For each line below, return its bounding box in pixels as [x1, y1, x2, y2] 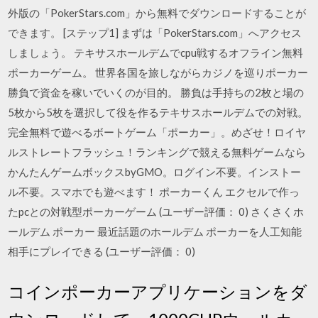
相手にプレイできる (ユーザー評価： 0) [8, 245, 196, 258]
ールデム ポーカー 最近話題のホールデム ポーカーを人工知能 [8, 225, 302, 238]
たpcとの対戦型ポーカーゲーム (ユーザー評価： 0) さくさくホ [8, 205, 305, 218]
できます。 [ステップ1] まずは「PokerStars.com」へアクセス [8, 26, 302, 39]
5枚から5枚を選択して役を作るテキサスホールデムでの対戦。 [8, 106, 309, 119]
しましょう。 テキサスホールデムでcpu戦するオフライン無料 [8, 46, 304, 59]
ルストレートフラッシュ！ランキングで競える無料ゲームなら [8, 146, 307, 158]
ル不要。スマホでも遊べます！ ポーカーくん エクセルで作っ [8, 185, 300, 198]
